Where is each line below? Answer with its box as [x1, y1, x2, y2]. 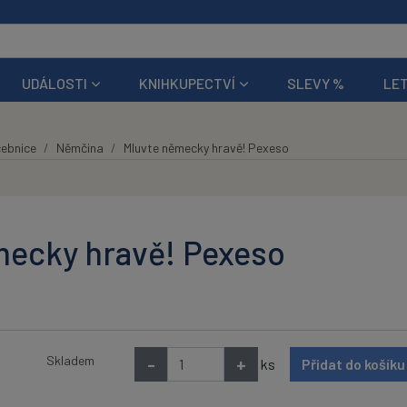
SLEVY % [287, 74, 345, 92]
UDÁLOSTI [21, 74, 87, 92]
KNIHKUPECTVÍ [139, 74, 236, 92]
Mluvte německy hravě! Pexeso [123, 139, 289, 155]
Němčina [55, 139, 104, 155]
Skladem [45, 352, 94, 369]
